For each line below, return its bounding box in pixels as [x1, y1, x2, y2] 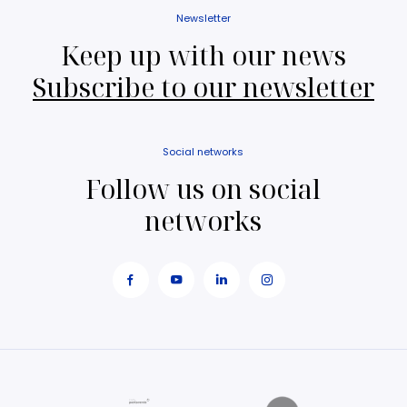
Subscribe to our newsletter [32, 69, 374, 104]
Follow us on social [85, 171, 322, 206]
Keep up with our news [60, 37, 346, 73]
